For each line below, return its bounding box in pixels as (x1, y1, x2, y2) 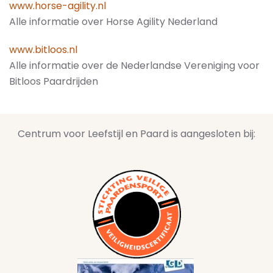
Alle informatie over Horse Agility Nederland (9, 14, 218, 29)
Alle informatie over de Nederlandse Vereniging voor (9, 58, 260, 73)
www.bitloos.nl (9, 42, 77, 57)
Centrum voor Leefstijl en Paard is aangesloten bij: (18, 126, 255, 141)
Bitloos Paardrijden (9, 74, 98, 88)
